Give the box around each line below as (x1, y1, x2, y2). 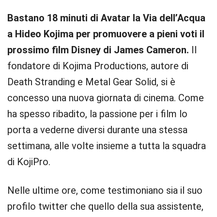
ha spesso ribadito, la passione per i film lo (7, 108, 187, 120)
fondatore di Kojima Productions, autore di (7, 60, 188, 72)
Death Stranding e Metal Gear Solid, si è (7, 76, 175, 88)
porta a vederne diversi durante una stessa (7, 124, 187, 136)
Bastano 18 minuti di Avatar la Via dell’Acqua (7, 12, 205, 24)
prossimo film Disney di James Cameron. (7, 44, 189, 56)
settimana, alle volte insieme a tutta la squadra (7, 140, 206, 152)
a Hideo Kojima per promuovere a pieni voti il (7, 28, 204, 40)
